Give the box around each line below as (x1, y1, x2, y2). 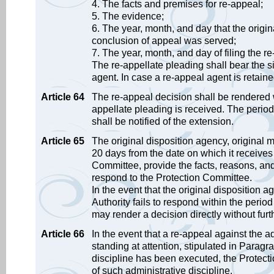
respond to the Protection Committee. (92, 172, 252, 183)
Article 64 (41, 92, 84, 102)
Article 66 (41, 229, 84, 239)
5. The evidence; (92, 11, 164, 21)
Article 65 (41, 136, 84, 146)
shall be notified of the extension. (92, 116, 234, 127)
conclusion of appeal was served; (92, 35, 236, 46)
